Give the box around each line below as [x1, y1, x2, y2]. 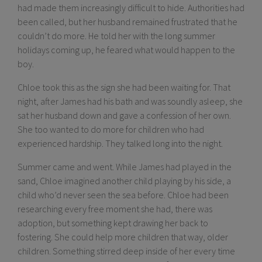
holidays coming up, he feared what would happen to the [18, 44, 235, 56]
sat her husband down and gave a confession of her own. [18, 109, 231, 122]
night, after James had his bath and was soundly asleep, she [18, 95, 243, 108]
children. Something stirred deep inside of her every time [18, 245, 235, 257]
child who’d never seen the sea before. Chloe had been [18, 189, 229, 201]
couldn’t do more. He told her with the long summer [18, 30, 215, 42]
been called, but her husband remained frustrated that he [18, 16, 237, 28]
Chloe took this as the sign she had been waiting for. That [18, 81, 230, 94]
